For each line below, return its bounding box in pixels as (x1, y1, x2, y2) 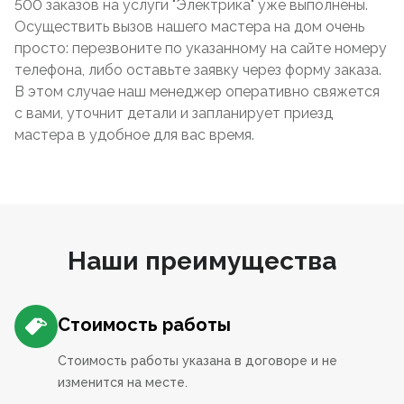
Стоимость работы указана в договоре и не (58, 353, 337, 368)
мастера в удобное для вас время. (14, 126, 254, 143)
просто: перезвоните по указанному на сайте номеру (14, 40, 387, 57)
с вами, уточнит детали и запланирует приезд (14, 105, 333, 122)
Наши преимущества (68, 246, 336, 276)
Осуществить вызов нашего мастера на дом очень (14, 18, 364, 35)
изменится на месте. (58, 375, 188, 390)
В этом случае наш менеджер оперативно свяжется (14, 83, 380, 100)
